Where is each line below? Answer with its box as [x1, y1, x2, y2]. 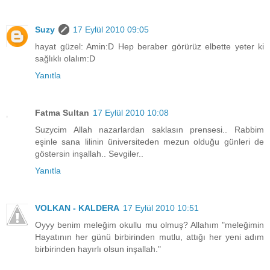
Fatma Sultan [35, 108, 89, 118]
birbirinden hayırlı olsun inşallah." [35, 243, 161, 254]
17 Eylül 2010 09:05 [73, 25, 149, 35]
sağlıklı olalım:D [35, 54, 95, 64]
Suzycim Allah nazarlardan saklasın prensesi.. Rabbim [35, 125, 264, 134]
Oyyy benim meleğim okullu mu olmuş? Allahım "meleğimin [35, 219, 264, 230]
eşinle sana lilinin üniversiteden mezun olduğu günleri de [35, 137, 264, 146]
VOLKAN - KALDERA [35, 202, 119, 213]
